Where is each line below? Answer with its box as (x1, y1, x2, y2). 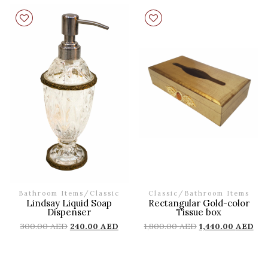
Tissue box (176, 206, 221, 218)
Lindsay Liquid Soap (26, 197, 112, 209)
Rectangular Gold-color (148, 197, 249, 209)
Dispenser (47, 206, 92, 218)
